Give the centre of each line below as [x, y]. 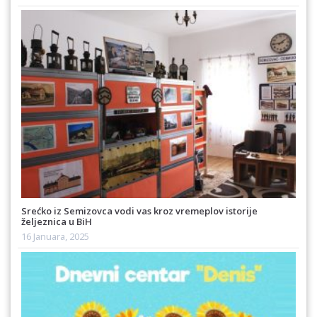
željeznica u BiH [57, 222]
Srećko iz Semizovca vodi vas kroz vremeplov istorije [139, 211]
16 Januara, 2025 [55, 237]
